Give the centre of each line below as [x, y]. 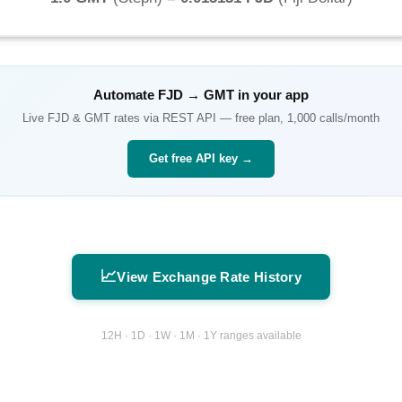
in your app [271, 95]
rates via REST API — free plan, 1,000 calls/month [245, 118]
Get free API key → [201, 159]
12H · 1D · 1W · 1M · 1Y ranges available [201, 335]
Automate [126, 95]
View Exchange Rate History [210, 277]
